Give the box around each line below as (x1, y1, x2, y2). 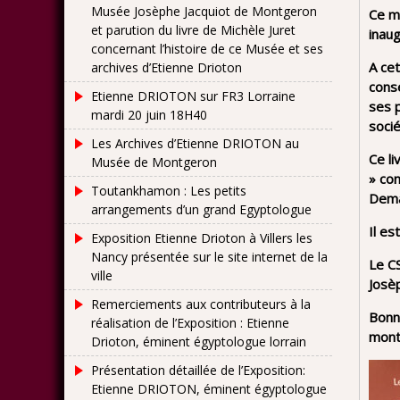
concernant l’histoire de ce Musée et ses (91, 40, 323, 57)
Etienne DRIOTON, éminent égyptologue (91, 380, 327, 397)
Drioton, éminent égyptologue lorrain (91, 333, 306, 350)
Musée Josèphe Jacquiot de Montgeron (91, 3, 317, 20)
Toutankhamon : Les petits (91, 182, 246, 199)
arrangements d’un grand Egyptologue (91, 201, 312, 218)
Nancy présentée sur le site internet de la (91, 248, 328, 265)
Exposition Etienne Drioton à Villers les (91, 229, 312, 246)
